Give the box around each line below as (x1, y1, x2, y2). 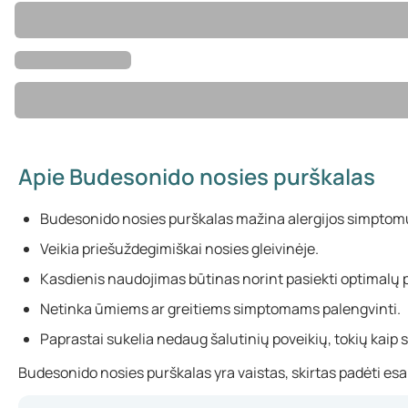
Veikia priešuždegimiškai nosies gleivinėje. (40, 239, 319, 259)
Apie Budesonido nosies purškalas (18, 161, 375, 191)
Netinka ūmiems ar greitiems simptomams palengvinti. (40, 299, 401, 319)
